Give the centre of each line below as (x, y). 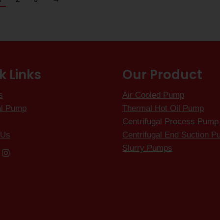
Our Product (162, 75)
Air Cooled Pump (153, 95)
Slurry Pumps (147, 148)
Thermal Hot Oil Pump (163, 109)
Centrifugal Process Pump (170, 122)
